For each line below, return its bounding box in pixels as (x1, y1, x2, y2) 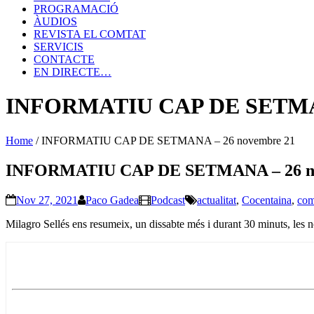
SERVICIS (34, 41, 83, 53)
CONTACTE (34, 53, 95, 65)
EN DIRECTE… (34, 66, 111, 78)
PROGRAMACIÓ (34, 3, 118, 15)
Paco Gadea (86, 193, 139, 206)
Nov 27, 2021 (16, 193, 78, 206)
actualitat (197, 193, 236, 206)
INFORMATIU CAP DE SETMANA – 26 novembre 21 (41, 134, 295, 146)
